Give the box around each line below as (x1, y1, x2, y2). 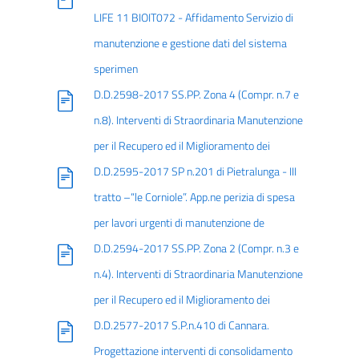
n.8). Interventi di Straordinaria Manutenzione (93, 111, 303, 129)
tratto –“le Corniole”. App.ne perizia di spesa (93, 188, 295, 206)
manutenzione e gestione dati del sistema (93, 34, 287, 52)
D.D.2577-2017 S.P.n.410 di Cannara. (93, 317, 269, 334)
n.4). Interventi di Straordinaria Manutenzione (93, 265, 303, 283)
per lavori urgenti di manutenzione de (93, 214, 264, 232)
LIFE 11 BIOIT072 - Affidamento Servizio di (93, 9, 293, 26)
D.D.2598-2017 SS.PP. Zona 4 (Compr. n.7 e (93, 86, 299, 103)
